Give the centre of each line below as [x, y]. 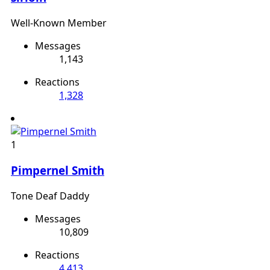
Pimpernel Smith [58, 170]
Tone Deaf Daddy [50, 196]
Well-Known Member [59, 23]
